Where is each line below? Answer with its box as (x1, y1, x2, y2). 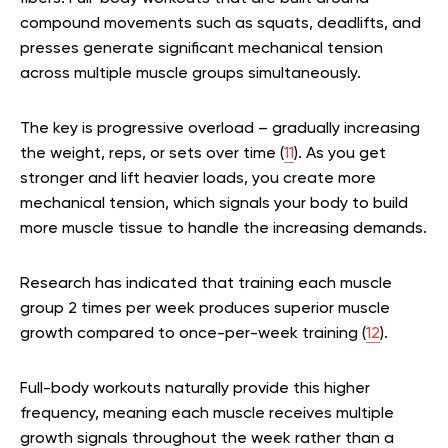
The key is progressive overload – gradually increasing (20, 120, 420, 137)
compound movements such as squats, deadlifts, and (20, 15, 421, 32)
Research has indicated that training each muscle (20, 275, 392, 292)
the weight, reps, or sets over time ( (20, 145, 284, 162)
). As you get (294, 145, 386, 162)
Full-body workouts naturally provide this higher (20, 380, 370, 397)
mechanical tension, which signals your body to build (20, 195, 408, 212)
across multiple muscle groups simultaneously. (20, 65, 361, 82)
